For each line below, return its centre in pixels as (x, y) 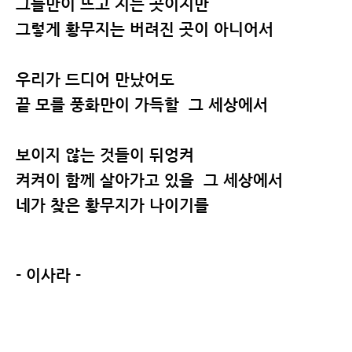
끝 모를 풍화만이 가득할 (97, 105)
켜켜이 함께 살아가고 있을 (110, 180)
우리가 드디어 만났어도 (95, 80)
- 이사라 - (48, 275)
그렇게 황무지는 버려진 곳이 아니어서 (145, 29)
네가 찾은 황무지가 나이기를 (112, 205)
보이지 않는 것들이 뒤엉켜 (105, 155)
